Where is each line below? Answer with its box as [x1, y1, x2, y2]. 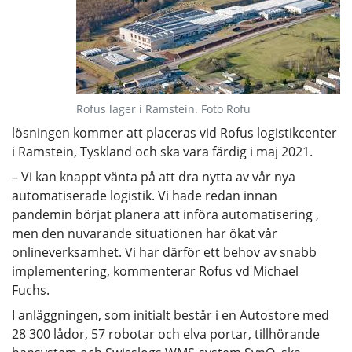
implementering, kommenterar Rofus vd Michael [12, 262, 299, 280]
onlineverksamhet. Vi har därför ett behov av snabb [12, 243, 317, 261]
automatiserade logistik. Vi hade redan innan [12, 186, 277, 204]
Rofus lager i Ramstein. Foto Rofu [76, 101, 251, 116]
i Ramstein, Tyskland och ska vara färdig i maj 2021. [12, 142, 316, 160]
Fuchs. [12, 280, 53, 299]
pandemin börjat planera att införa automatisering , [12, 205, 319, 223]
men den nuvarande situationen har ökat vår [12, 224, 277, 242]
